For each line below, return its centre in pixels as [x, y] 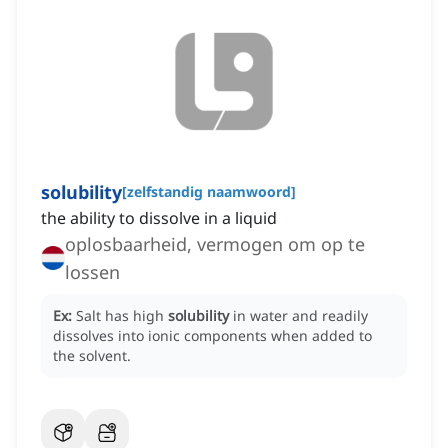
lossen [92, 272]
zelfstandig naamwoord [209, 192]
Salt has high [122, 316]
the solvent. [92, 356]
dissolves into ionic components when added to [212, 336]
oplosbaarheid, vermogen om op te [215, 244]
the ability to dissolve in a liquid [159, 218]
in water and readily [300, 316]
